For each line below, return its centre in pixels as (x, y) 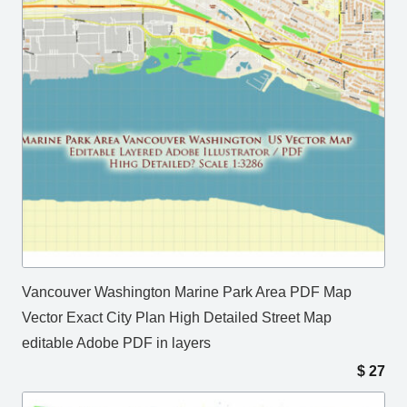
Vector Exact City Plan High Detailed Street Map (177, 318)
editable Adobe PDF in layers (116, 343)
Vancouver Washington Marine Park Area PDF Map (187, 293)
